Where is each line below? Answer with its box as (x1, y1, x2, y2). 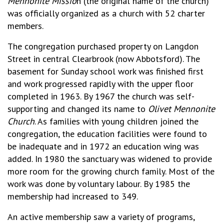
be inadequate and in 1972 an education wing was (7, 140, 199, 152)
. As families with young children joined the (34, 115, 198, 127)
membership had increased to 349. (7, 190, 138, 202)
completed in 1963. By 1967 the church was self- (7, 90, 194, 102)
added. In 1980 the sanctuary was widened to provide (7, 153, 212, 164)
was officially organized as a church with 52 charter (7, 7, 205, 19)
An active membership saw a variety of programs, (7, 211, 194, 222)
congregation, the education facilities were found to (7, 128, 207, 139)
